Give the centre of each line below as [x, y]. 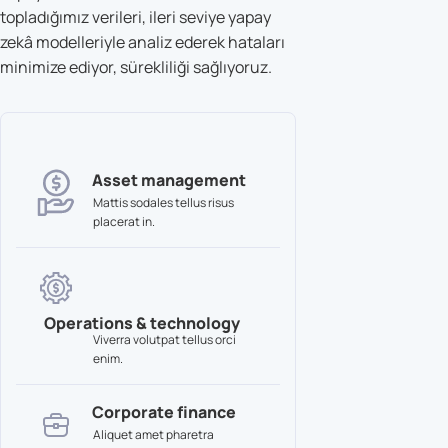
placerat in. [124, 221]
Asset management [169, 179]
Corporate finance [164, 411]
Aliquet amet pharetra [153, 434]
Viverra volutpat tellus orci [164, 339]
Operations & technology [142, 322]
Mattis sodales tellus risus [163, 202]
